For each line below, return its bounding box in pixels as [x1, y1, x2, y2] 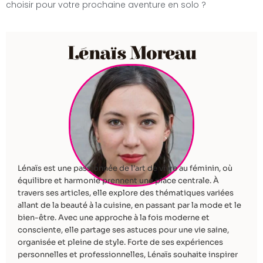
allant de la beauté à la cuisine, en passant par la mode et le [18, 200, 241, 211]
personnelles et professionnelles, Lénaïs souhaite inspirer [18, 249, 238, 260]
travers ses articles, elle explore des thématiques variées [18, 188, 234, 198]
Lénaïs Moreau [67, 42, 196, 65]
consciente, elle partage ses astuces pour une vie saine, [18, 225, 229, 235]
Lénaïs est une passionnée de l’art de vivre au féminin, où [18, 163, 232, 174]
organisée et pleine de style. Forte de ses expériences [18, 237, 223, 248]
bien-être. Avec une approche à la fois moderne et [18, 213, 210, 223]
